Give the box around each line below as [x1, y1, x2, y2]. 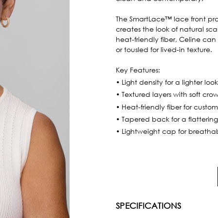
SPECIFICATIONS [116, 200, 182, 211]
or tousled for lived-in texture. [116, 44, 212, 54]
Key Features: [116, 65, 160, 74]
